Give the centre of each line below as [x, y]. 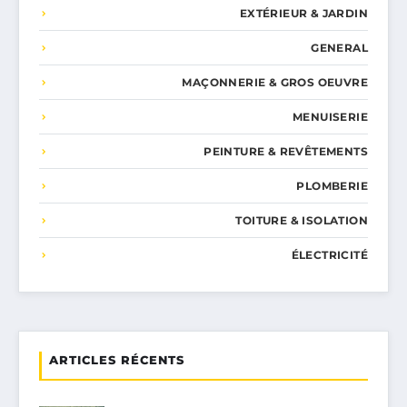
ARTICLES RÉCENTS [117, 360]
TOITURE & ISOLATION [302, 221]
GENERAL [339, 48]
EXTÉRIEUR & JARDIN [303, 14]
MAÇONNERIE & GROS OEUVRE [275, 83]
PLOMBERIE [332, 186]
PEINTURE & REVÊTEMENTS [286, 152]
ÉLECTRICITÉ [329, 255]
